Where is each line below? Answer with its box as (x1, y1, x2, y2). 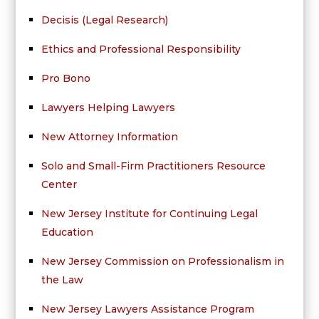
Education (41, 226, 93, 239)
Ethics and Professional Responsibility (41, 43, 241, 56)
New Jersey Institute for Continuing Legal (41, 207, 258, 221)
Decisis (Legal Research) (41, 14, 168, 27)
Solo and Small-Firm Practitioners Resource (41, 159, 266, 173)
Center (41, 178, 77, 192)
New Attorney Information (41, 130, 178, 144)
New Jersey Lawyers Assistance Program (41, 303, 254, 316)
